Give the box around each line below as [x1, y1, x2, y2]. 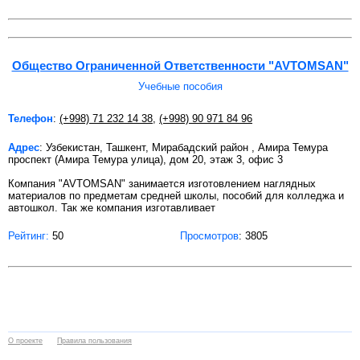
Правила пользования [57, 337, 132, 345]
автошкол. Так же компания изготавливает [8, 202, 215, 215]
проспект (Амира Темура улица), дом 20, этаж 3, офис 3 [8, 153, 283, 166]
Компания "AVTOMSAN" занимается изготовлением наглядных [8, 178, 316, 190]
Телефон [8, 112, 53, 125]
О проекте [8, 337, 43, 345]
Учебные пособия [137, 80, 223, 93]
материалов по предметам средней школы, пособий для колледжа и [8, 190, 344, 202]
